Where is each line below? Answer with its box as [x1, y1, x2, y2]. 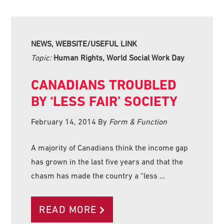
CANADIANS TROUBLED [31, 76, 177, 93]
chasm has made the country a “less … [31, 170, 165, 180]
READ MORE [39, 203, 97, 215]
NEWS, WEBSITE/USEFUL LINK [31, 38, 137, 48]
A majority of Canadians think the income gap [31, 142, 188, 152]
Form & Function [109, 116, 167, 126]
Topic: [31, 52, 54, 62]
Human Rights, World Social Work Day [53, 52, 185, 62]
